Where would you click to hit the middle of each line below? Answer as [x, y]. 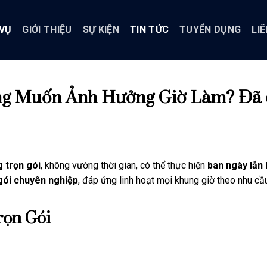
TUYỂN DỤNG [210, 30]
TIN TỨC [149, 30]
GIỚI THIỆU [47, 30]
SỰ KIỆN [101, 30]
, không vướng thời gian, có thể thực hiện [124, 165]
